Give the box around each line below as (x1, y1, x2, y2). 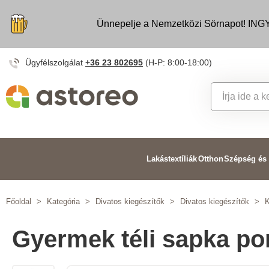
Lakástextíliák (147, 154, 198, 163)
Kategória (47, 197, 80, 206)
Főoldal (6, 197, 31, 206)
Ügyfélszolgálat (25, 58, 85, 67)
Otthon (198, 154, 223, 163)
